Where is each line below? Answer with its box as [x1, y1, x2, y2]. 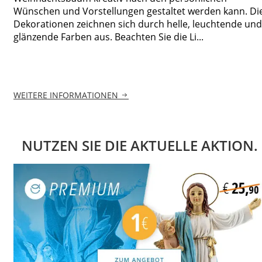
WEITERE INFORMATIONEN [13, 89, 118, 101]
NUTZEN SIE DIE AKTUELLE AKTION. [22, 136, 258, 156]
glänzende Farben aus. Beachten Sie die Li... [13, 30, 204, 43]
